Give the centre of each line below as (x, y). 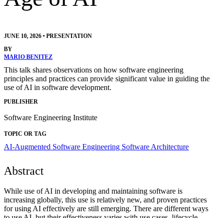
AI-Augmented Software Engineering (63, 146)
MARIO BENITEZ (28, 57)
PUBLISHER (21, 101)
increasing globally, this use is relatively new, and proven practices (105, 200)
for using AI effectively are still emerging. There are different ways (106, 208)
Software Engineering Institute (51, 117)
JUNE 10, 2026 (23, 36)
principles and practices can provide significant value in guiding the (107, 79)
